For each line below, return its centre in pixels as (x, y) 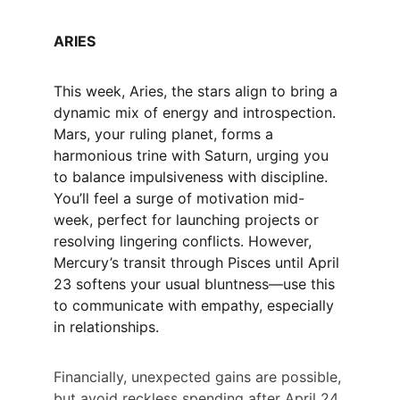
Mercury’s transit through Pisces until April (199, 262)
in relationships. (106, 327)
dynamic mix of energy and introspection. (197, 112)
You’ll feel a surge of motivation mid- (179, 198)
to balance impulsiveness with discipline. (193, 177)
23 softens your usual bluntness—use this (196, 284)
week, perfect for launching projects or (188, 220)
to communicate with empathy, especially (196, 305)
